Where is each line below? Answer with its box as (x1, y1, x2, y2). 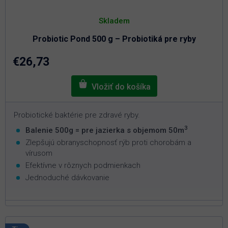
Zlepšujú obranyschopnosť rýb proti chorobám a (25, 137, 191, 147)
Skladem (98, 16, 130, 25)
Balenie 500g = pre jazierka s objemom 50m (25, 125, 184, 135)
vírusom (25, 148, 52, 158)
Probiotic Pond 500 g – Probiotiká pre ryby (32, 34, 196, 44)
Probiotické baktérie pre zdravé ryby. (14, 110, 140, 120)
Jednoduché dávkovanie (25, 173, 109, 182)
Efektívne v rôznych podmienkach (25, 160, 140, 170)
